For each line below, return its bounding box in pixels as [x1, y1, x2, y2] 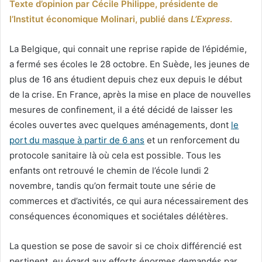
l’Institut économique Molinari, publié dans [9, 13, 191, 25]
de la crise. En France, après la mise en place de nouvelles [9, 88, 251, 100]
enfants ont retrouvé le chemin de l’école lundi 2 [9, 164, 209, 176]
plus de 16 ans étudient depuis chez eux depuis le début [9, 73, 242, 85]
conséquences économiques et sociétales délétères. [9, 210, 228, 222]
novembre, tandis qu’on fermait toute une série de [9, 180, 216, 191]
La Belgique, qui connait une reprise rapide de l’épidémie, [9, 43, 247, 54]
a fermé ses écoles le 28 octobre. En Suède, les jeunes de [9, 58, 250, 70]
